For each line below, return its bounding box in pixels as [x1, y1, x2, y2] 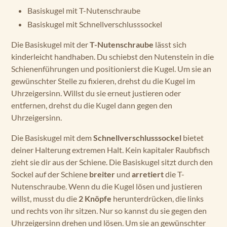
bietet [181, 133, 204, 142]
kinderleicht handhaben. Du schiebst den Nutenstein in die [11, 52, 214, 61]
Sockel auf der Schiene [11, 169, 89, 179]
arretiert [132, 169, 164, 179]
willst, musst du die [11, 194, 79, 203]
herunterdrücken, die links [111, 194, 204, 203]
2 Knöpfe [79, 194, 111, 203]
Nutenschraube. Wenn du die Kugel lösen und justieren [11, 181, 202, 191]
